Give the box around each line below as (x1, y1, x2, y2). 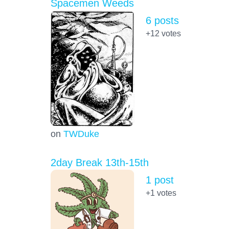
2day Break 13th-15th (50, 156, 149, 168)
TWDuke (63, 128, 99, 139)
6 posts (145, 15, 179, 27)
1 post (145, 174, 174, 186)
